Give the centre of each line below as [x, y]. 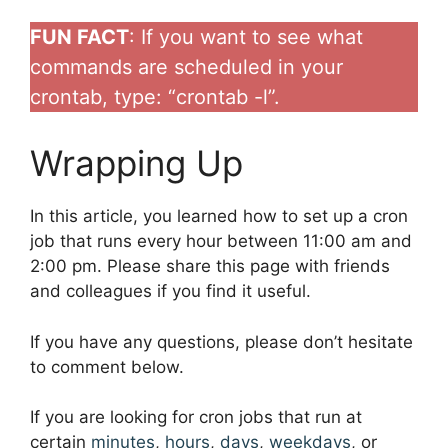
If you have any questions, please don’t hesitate [221, 341]
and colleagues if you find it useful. [170, 291]
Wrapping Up [136, 163]
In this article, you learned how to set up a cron [219, 216]
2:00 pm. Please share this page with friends [210, 266]
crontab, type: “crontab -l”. [155, 97]
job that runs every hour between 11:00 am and [221, 241]
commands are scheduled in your [186, 67]
